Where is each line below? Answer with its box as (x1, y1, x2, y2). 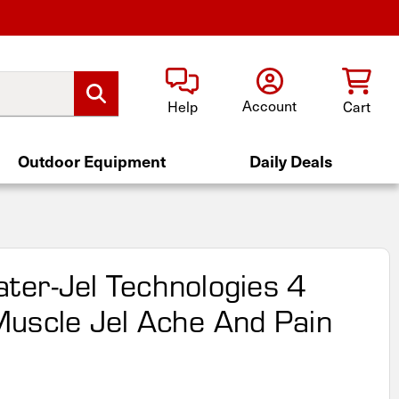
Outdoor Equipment (17, 150, 166, 172)
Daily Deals (249, 150, 333, 172)
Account (242, 94, 297, 116)
